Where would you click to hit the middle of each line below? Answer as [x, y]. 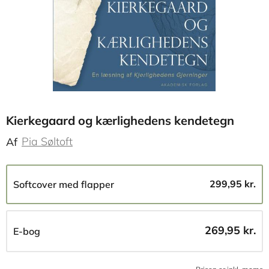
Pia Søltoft [47, 141]
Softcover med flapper [64, 184]
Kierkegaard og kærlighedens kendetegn [120, 120]
